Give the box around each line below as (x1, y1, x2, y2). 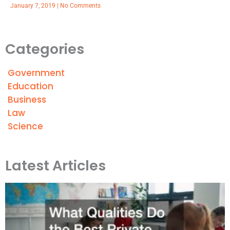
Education (8, 80, 53, 92)
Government (8, 66, 65, 79)
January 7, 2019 (10, 2, 57, 9)
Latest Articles (5, 156, 106, 175)
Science (8, 120, 43, 132)
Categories (5, 39, 84, 59)
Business (8, 93, 46, 106)
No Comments (59, 2, 101, 9)
